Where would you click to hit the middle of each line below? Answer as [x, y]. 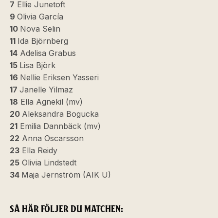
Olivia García [40, 17]
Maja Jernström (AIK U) [66, 175]
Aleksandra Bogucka [60, 114]
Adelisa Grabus [47, 53]
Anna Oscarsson [52, 138]
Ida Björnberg [43, 41]
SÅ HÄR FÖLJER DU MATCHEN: [66, 209]
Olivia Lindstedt [48, 163]
